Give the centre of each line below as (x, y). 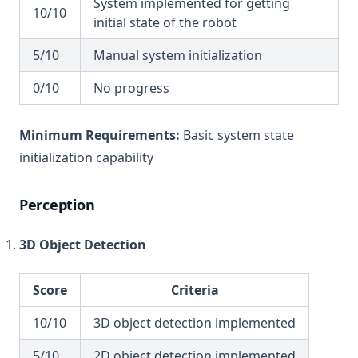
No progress (131, 88)
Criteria (195, 290)
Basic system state (237, 135)
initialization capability (86, 157)
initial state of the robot (165, 22)
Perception (57, 205)
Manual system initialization (178, 55)
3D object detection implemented (195, 323)
